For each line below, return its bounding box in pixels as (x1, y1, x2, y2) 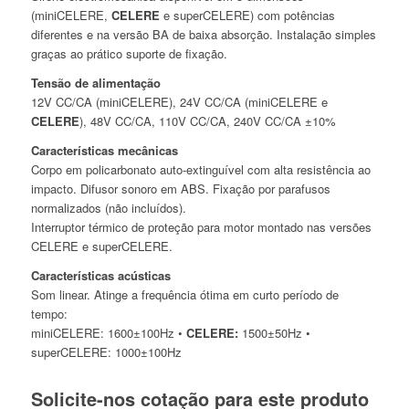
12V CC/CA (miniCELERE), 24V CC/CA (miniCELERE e (30, 93, 328, 111)
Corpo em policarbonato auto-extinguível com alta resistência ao (30, 161, 371, 179)
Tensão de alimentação (30, 74, 161, 92)
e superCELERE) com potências (159, 6, 335, 24)
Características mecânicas (30, 142, 178, 160)
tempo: (30, 305, 68, 323)
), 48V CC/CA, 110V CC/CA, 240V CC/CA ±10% (79, 112, 336, 131)
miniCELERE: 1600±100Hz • (30, 324, 186, 342)
